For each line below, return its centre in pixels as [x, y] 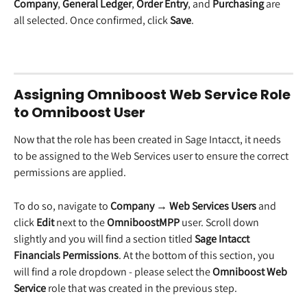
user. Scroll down [220, 222]
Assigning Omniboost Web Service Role [153, 95]
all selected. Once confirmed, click [92, 20]
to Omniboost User [79, 113]
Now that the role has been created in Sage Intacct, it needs [148, 140]
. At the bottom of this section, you [198, 255]
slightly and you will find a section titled [104, 238]
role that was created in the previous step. [143, 288]
